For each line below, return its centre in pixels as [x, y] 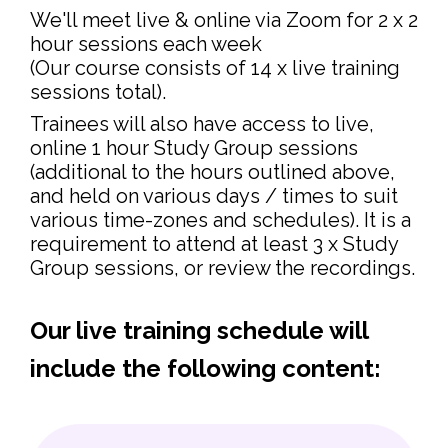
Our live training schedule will [199, 330]
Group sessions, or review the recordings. [222, 267]
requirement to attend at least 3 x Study [214, 243]
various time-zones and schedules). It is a [220, 219]
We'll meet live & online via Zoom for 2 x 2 [224, 19]
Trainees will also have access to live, [202, 123]
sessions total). [98, 91]
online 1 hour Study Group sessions [194, 147]
